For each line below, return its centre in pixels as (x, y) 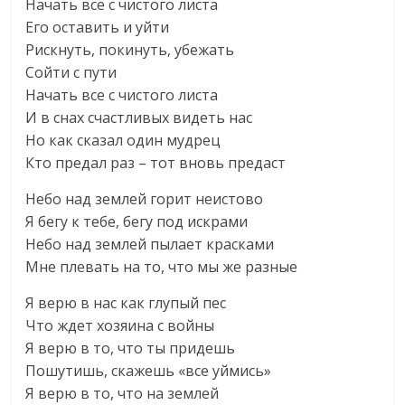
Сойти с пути (71, 72)
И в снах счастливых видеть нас (139, 118)
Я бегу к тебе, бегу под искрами (137, 221)
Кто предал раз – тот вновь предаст (156, 163)
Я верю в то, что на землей (122, 393)
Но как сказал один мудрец (123, 140)
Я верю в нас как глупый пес (126, 303)
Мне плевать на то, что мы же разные (162, 267)
